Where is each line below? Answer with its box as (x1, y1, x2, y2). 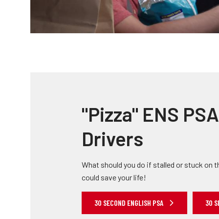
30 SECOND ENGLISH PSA (94, 198, 165, 207)
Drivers (82, 127, 143, 150)
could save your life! (82, 173, 146, 182)
